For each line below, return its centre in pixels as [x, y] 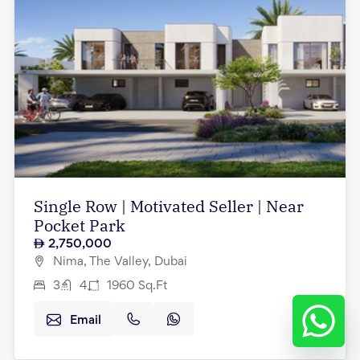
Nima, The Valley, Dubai [120, 262]
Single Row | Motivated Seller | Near [169, 206]
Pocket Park [80, 225]
